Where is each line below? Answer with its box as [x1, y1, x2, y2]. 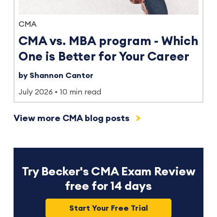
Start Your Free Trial [69, 204, 148, 212]
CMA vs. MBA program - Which [18, 35, 198, 47]
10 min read [60, 88, 101, 96]
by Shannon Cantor [18, 72, 93, 79]
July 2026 [18, 88, 53, 96]
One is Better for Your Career [18, 51, 189, 63]
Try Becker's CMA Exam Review [21, 166, 195, 178]
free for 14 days [65, 181, 152, 192]
